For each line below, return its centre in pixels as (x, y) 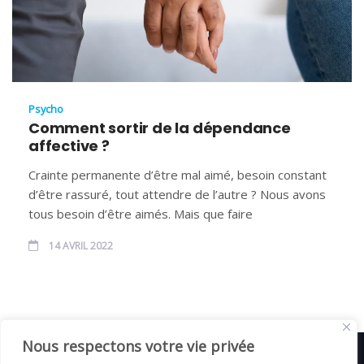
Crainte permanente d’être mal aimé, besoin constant (178, 174)
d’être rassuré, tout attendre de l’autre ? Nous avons (177, 194)
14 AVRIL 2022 (80, 245)
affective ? (69, 145)
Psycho (46, 108)
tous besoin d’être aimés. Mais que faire (141, 213)
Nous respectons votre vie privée (138, 346)
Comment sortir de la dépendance (160, 128)
